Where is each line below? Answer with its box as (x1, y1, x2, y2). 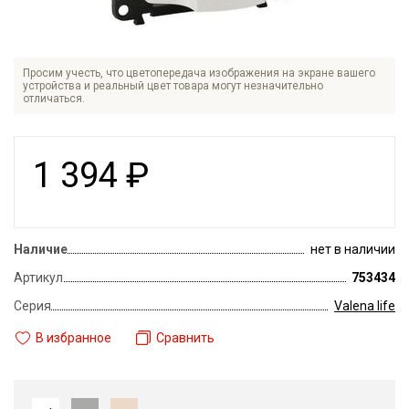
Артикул (14, 270, 63, 285)
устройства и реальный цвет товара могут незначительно (23, 79, 323, 92)
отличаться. (23, 92, 85, 105)
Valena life (334, 299, 395, 313)
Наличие (14, 242, 68, 257)
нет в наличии (310, 242, 395, 257)
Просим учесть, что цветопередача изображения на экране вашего (23, 67, 375, 79)
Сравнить (156, 330, 215, 346)
